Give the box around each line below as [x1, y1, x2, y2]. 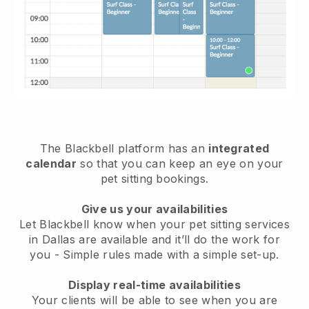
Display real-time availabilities [68, 277, 241, 292]
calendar [26, 156, 77, 170]
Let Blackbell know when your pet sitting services [19, 217, 290, 231]
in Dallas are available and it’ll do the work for [29, 232, 280, 246]
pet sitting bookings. [100, 171, 209, 186]
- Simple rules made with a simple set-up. [54, 247, 279, 261]
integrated [208, 141, 270, 155]
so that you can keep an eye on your [77, 156, 283, 170]
